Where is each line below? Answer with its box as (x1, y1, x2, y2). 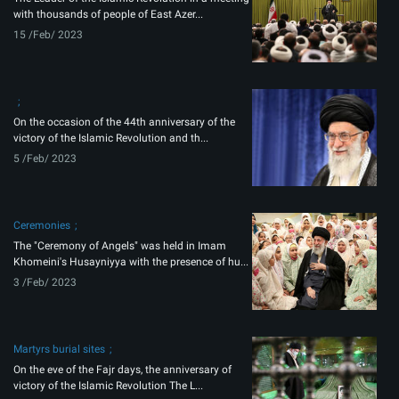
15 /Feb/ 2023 (13, 28, 83, 42)
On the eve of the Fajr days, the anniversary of (13, 363, 232, 377)
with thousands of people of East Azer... (13, 8, 203, 21)
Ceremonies (13, 219, 70, 232)
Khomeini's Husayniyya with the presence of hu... (13, 256, 248, 269)
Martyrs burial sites (13, 343, 105, 356)
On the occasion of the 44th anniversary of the (13, 116, 235, 129)
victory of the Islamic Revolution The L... (13, 379, 203, 393)
